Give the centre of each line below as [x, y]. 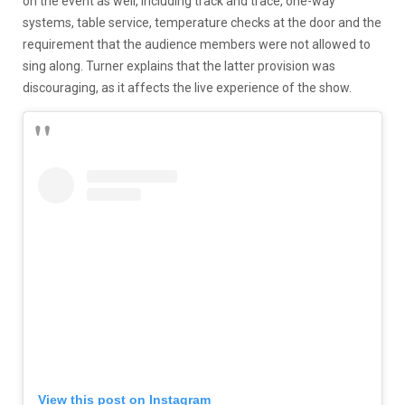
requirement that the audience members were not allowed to [197, 44]
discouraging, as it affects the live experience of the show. [187, 87]
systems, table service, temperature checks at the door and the [202, 22]
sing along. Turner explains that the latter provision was [179, 66]
